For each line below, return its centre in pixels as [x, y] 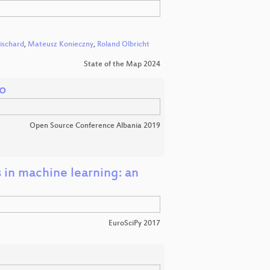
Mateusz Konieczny [61, 45]
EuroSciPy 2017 [134, 224]
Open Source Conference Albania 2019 [95, 126]
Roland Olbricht [123, 45]
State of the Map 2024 [122, 65]
